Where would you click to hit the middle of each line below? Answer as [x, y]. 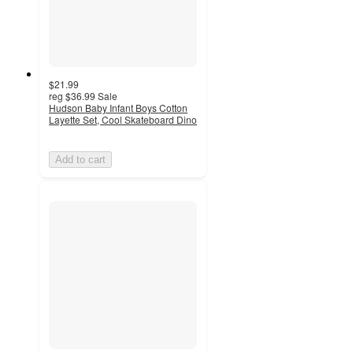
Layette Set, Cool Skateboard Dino [123, 119]
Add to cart [80, 159]
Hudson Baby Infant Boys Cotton [118, 107]
